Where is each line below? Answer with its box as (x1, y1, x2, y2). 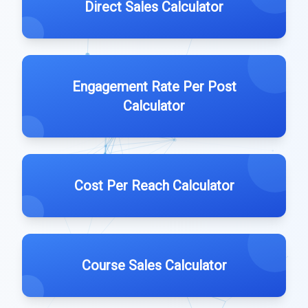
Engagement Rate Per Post (71, 78, 236, 95)
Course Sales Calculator (81, 257, 227, 274)
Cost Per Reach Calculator (74, 177, 234, 194)
